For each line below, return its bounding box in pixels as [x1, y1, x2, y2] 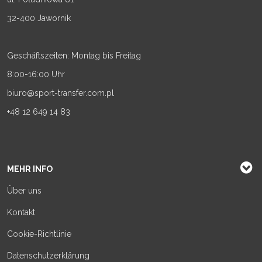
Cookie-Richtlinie [7, 229, 71, 239]
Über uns [7, 186, 42, 195]
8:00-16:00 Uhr [7, 70, 65, 79]
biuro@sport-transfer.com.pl [7, 88, 114, 98]
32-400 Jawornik [7, 13, 71, 23]
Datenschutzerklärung [7, 251, 89, 260]
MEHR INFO [7, 164, 53, 174]
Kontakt [7, 208, 35, 217]
